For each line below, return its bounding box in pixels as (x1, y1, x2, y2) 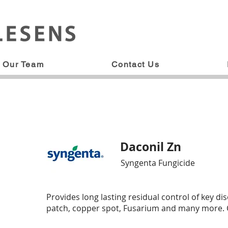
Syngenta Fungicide (121, 157, 195, 168)
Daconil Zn (120, 138, 181, 155)
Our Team (3, 60, 44, 69)
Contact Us (111, 60, 160, 69)
